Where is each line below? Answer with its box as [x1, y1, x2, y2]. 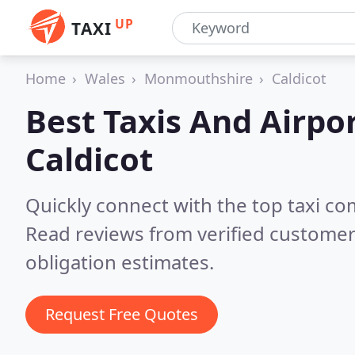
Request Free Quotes [45, 303, 198, 325]
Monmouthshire [144, 69, 253, 88]
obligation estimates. [25, 249, 214, 275]
